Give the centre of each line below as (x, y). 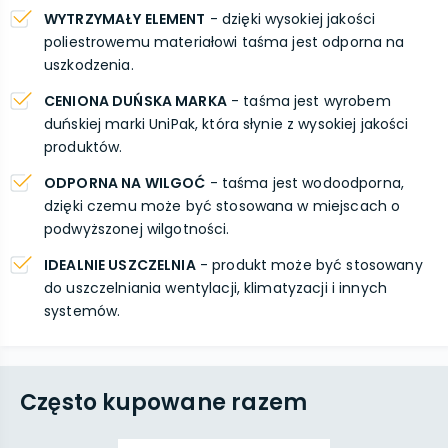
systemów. (82, 311)
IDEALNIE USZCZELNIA (120, 265)
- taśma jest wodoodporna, (305, 183)
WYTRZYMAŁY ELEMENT (125, 19)
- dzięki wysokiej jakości (290, 19)
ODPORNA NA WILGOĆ (125, 183)
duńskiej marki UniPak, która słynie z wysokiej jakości (226, 124)
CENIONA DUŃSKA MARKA (135, 101)
